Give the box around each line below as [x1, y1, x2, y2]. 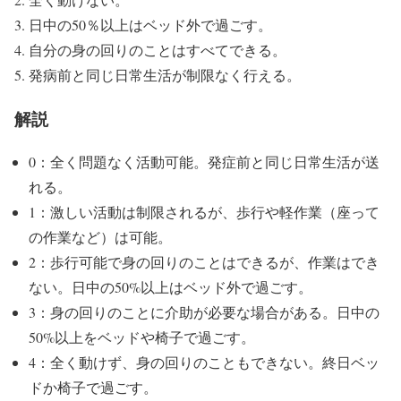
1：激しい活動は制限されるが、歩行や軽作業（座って [29, 202, 380, 222]
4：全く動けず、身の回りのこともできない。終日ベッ [29, 353, 380, 372]
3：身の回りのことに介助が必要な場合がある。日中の [29, 303, 380, 322]
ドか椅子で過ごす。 [29, 378, 158, 397]
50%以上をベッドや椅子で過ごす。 [29, 328, 255, 347]
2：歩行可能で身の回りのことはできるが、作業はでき [29, 252, 380, 272]
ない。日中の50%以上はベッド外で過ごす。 [29, 277, 312, 297]
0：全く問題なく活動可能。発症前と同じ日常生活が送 [29, 152, 380, 172]
